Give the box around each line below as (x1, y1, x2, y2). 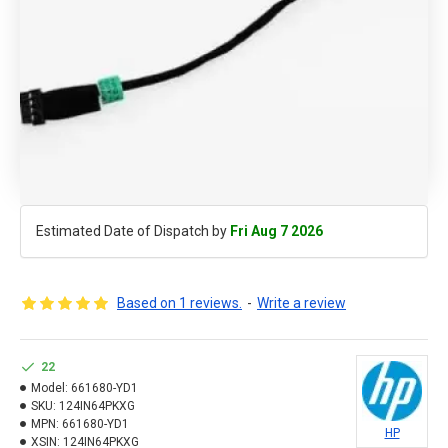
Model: (31, 381, 68, 395)
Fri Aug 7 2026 (230, 223, 323, 239)
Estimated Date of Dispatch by (36, 223, 230, 239)
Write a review (257, 295, 346, 311)
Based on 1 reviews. (117, 295, 242, 311)
